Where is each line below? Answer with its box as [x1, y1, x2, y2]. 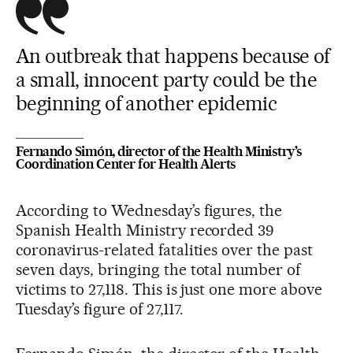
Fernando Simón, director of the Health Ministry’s [16, 143, 303, 159]
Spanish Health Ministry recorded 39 [16, 220, 274, 240]
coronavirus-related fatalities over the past [16, 240, 314, 259]
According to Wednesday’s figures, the [16, 200, 283, 220]
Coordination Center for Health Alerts [16, 155, 236, 172]
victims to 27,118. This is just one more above [16, 279, 323, 299]
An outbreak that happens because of [16, 43, 330, 68]
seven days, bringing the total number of [16, 259, 301, 279]
